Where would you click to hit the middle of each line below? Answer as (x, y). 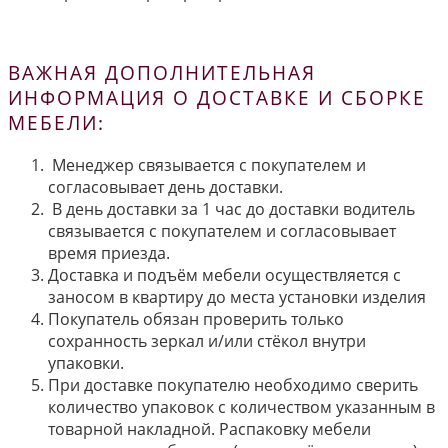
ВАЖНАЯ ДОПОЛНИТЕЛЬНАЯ (162, 72)
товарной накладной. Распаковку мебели (209, 428)
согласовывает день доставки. (165, 186)
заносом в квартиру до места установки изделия (237, 296)
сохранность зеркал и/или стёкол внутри (207, 340)
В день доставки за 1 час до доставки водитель (231, 208)
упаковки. (86, 362)
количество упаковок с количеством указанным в (241, 406)
